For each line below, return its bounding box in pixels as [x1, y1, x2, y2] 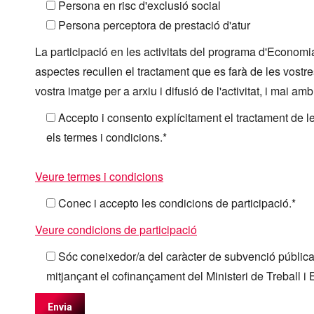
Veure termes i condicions [35, 168, 163, 184]
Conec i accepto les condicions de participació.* [58, 195, 296, 211]
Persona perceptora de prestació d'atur [58, 17, 250, 33]
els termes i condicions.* [46, 129, 167, 145]
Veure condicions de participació [35, 221, 197, 238]
